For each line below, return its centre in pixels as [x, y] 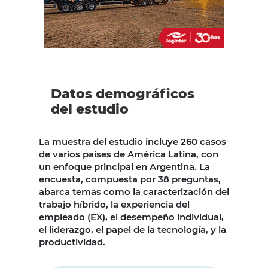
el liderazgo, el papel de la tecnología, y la [133, 230]
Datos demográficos [123, 94]
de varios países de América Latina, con [129, 154]
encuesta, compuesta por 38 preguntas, [130, 179]
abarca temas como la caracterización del [134, 192]
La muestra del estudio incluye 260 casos [133, 142]
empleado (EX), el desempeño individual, [131, 217]
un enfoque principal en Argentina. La [124, 167]
